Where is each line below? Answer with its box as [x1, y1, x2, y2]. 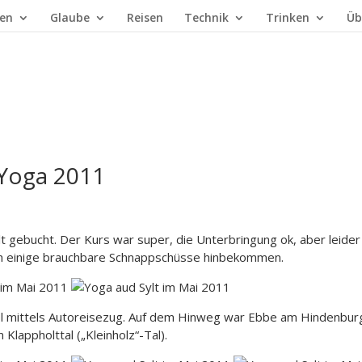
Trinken [265, 9, 309, 25]
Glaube [49, 9, 90, 25]
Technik [183, 9, 229, 25]
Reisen [126, 9, 163, 25]
